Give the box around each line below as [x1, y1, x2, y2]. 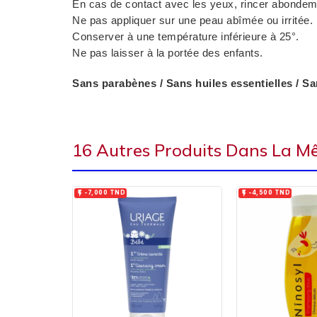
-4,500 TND [248, 189, 290, 197]
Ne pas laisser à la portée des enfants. [72, 47, 263, 59]
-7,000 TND [84, 189, 125, 197]
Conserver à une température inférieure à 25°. [72, 31, 299, 43]
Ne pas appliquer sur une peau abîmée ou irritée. [72, 15, 313, 27]
